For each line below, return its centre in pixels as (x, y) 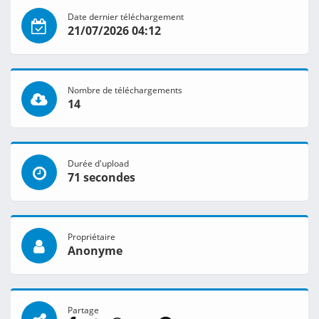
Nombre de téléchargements (125, 90)
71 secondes (101, 178)
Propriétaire (91, 237)
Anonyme (95, 251)
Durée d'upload (98, 163)
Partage (83, 310)
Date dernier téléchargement (126, 17)
